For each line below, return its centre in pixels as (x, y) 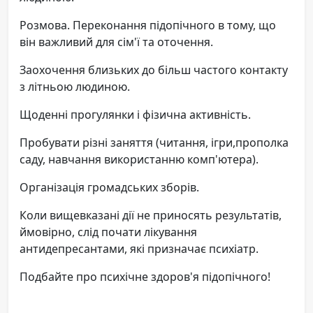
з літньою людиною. (75, 87)
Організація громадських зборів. (109, 188)
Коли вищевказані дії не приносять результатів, (151, 216)
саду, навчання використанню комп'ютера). (139, 160)
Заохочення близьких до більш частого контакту (154, 70)
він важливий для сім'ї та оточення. (116, 42)
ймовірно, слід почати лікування (108, 232)
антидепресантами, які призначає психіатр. (139, 249)
